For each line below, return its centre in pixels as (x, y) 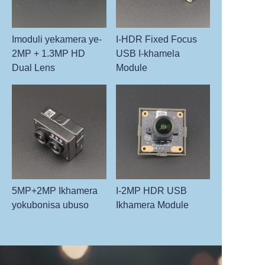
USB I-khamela (148, 54)
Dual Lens (33, 68)
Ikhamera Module (152, 205)
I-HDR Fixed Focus (156, 40)
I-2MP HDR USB (151, 190)
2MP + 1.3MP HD (49, 54)
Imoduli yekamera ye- (57, 40)
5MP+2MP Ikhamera (55, 190)
